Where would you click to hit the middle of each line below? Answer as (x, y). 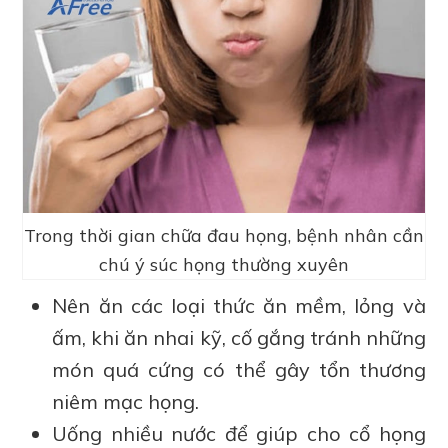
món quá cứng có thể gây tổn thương (239, 369)
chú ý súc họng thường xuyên (224, 264)
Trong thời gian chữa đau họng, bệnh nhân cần (224, 235)
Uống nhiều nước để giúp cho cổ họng (239, 433)
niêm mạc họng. (126, 401)
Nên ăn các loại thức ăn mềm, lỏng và (239, 305)
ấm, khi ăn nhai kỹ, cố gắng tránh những (239, 337)
